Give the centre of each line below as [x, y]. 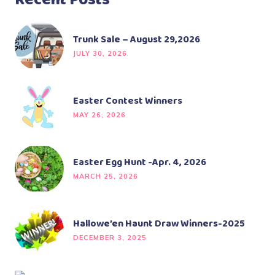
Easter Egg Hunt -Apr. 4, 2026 [140, 163]
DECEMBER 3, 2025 [110, 238]
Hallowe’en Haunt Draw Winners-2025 [159, 224]
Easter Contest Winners [128, 101]
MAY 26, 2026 [99, 115]
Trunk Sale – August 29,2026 [137, 40]
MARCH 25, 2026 [106, 176]
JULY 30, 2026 [100, 54]
